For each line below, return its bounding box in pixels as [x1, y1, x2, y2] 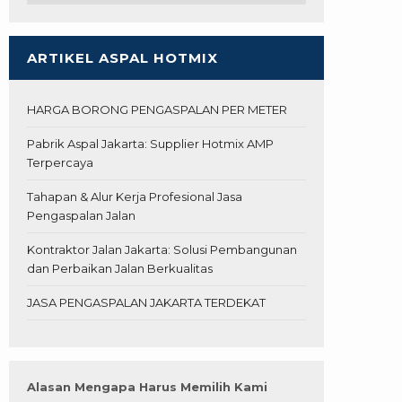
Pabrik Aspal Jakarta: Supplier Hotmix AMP [27, 136, 274, 152]
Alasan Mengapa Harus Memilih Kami [27, 380, 267, 395]
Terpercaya [27, 155, 93, 170]
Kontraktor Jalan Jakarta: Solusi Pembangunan [27, 242, 297, 258]
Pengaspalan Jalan [27, 208, 135, 223]
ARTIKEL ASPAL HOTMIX [27, 49, 218, 67]
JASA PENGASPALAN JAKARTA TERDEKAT [27, 295, 266, 310]
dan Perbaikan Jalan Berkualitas [27, 261, 213, 276]
